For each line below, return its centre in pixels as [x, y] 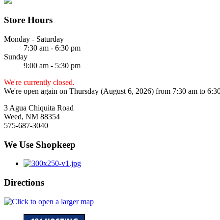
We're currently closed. [39, 82]
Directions [24, 183]
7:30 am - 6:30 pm [52, 48]
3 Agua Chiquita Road [39, 108]
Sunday [16, 56]
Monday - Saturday [34, 39]
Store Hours [28, 20]
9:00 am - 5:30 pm [52, 65]
